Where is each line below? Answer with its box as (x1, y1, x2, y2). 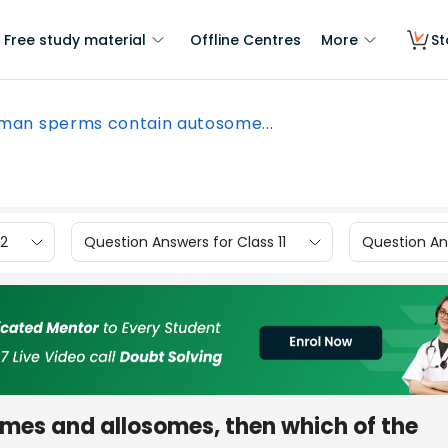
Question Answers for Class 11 (84, 231, 286, 252)
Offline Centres (190, 30, 301, 50)
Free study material (4, 30, 146, 50)
